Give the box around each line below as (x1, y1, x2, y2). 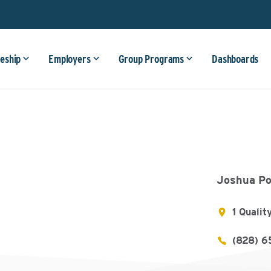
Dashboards (212, 53, 259, 65)
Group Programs (118, 53, 184, 65)
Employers (48, 53, 91, 65)
